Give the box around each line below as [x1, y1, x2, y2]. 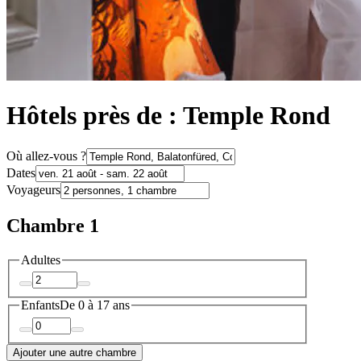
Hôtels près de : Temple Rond [6, 101, 330, 131]
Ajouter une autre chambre [13, 346, 136, 359]
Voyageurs [6, 182, 60, 197]
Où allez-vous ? [6, 148, 86, 163]
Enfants [21, 298, 60, 313]
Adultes [21, 252, 60, 267]
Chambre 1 [6, 214, 99, 236]
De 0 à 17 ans [60, 298, 130, 313]
